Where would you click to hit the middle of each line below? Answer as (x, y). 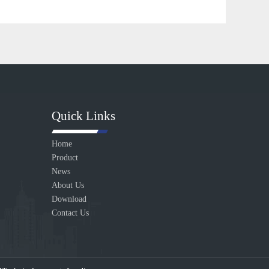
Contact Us (70, 213)
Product (65, 158)
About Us (68, 185)
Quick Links (83, 116)
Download (69, 199)
